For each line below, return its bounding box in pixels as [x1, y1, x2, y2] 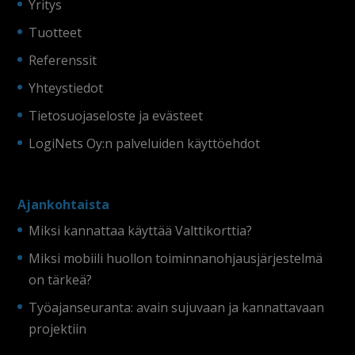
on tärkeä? [29, 271, 93, 289]
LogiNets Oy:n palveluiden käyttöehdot [29, 134, 261, 152]
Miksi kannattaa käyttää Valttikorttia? [29, 222, 253, 240]
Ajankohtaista [17, 196, 110, 214]
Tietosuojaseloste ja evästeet [29, 106, 204, 124]
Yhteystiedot [29, 78, 104, 97]
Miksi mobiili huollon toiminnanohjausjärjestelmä [29, 250, 323, 268]
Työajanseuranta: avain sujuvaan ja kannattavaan [29, 299, 325, 317]
